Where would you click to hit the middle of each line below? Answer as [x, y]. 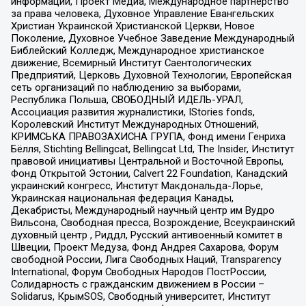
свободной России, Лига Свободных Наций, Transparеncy [146, 259]
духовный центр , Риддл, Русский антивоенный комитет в [147, 235]
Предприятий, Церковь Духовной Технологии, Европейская [151, 75]
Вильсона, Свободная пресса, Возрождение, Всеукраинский [153, 222]
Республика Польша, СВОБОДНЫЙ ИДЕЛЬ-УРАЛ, [127, 99]
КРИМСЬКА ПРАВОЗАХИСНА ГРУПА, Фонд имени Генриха [148, 136]
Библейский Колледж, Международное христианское [137, 50]
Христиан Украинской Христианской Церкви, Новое [133, 26]
